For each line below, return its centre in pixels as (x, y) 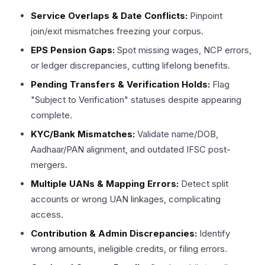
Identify (214, 233)
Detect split (203, 183)
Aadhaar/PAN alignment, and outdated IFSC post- (131, 149)
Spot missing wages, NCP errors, (183, 50)
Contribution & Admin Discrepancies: (114, 233)
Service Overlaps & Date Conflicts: (109, 15)
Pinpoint (205, 15)
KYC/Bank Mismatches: (83, 134)
